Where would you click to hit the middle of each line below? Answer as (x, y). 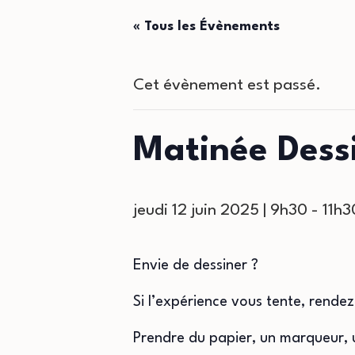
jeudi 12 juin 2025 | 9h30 (220, 211)
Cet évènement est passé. (227, 86)
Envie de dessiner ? (196, 265)
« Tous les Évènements (206, 27)
